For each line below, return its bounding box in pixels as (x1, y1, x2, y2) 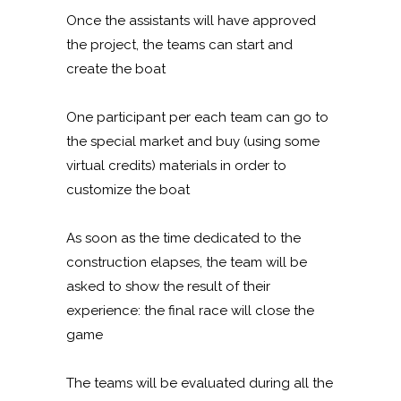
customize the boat (66, 181, 190, 198)
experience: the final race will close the (66, 302, 314, 319)
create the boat (66, 60, 166, 77)
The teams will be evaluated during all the (66, 374, 333, 391)
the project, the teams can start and (66, 36, 293, 53)
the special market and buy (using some (66, 132, 320, 149)
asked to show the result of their (66, 277, 270, 294)
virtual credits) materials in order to (66, 157, 286, 174)
